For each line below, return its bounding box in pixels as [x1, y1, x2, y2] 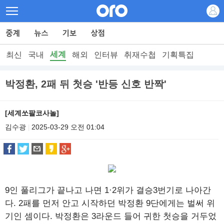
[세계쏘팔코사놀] [5, 109, 59, 117]
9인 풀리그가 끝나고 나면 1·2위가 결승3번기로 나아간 [5, 185, 211, 195]
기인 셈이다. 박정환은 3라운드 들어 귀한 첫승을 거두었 [5, 211, 216, 221]
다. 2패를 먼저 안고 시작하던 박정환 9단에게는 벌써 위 [5, 198, 215, 208]
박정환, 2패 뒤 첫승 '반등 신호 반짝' [5, 78, 166, 89]
